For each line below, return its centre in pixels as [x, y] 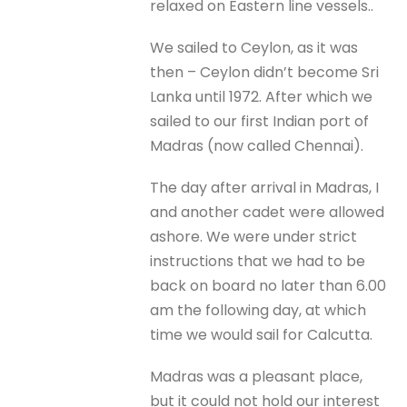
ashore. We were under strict [254, 236]
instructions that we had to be [258, 261]
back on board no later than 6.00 [268, 285]
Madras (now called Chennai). [257, 145]
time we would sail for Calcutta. [262, 334]
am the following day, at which [258, 310]
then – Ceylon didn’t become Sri [265, 72]
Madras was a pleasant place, [257, 377]
